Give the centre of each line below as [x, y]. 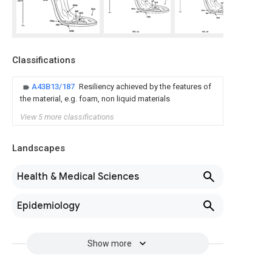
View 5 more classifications [67, 117]
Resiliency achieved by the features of [145, 87]
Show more [109, 243]
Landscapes [39, 148]
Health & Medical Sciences [78, 177]
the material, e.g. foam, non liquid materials [95, 99]
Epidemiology [49, 206]
